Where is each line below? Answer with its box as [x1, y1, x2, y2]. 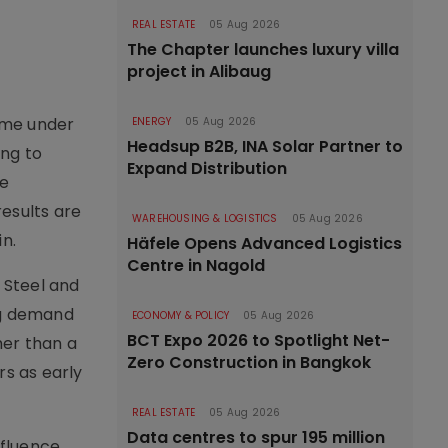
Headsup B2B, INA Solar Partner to [127, 135, 403, 158]
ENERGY [132, 114, 172, 129]
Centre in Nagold [127, 254, 265, 277]
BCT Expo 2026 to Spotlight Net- [127, 329, 390, 352]
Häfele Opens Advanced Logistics [127, 232, 402, 255]
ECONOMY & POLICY [132, 308, 230, 323]
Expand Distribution [127, 157, 287, 180]
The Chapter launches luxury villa [127, 38, 399, 61]
